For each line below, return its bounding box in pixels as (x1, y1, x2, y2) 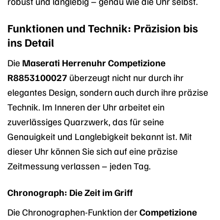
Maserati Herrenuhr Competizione (22, 56, 165, 68)
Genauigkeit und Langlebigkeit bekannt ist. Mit (7, 130, 192, 142)
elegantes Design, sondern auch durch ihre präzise (7, 85, 208, 98)
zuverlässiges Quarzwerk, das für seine (7, 115, 164, 127)
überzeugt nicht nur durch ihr (67, 71, 184, 83)
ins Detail (7, 35, 54, 49)
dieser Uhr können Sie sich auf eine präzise (7, 144, 178, 157)
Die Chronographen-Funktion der (7, 206, 139, 218)
